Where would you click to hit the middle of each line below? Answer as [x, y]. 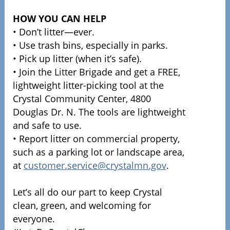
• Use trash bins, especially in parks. [90, 45]
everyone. [34, 219]
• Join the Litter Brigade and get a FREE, [96, 72]
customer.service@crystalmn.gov [95, 165]
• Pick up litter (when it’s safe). [78, 59]
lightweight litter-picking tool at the [88, 85]
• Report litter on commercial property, [96, 139]
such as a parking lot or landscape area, [98, 152]
